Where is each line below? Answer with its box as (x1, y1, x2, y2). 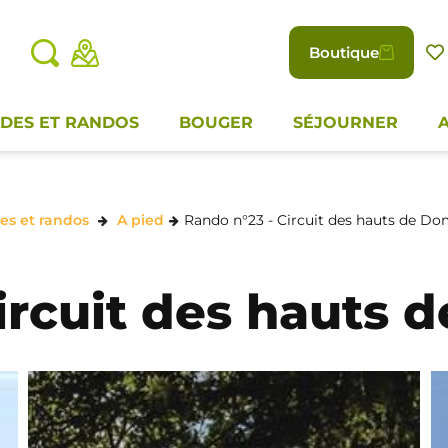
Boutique (308, 43, 379, 62)
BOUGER (178, 113, 253, 132)
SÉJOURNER (292, 113, 398, 132)
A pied (116, 211, 164, 229)
